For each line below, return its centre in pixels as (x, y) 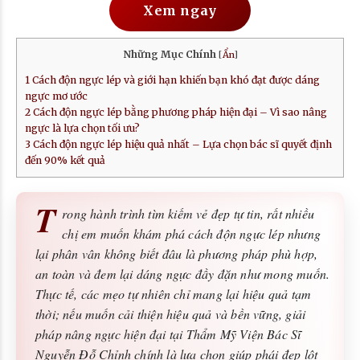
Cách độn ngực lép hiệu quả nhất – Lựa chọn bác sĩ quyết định (181, 145)
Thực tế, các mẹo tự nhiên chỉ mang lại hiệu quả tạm (174, 293)
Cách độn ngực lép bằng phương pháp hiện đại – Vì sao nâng (179, 112)
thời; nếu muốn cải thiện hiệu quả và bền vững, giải (171, 313)
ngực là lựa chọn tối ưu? (82, 129)
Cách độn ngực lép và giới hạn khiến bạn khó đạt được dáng (175, 80)
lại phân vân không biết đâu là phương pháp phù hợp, (177, 253)
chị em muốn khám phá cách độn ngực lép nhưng (192, 233)
